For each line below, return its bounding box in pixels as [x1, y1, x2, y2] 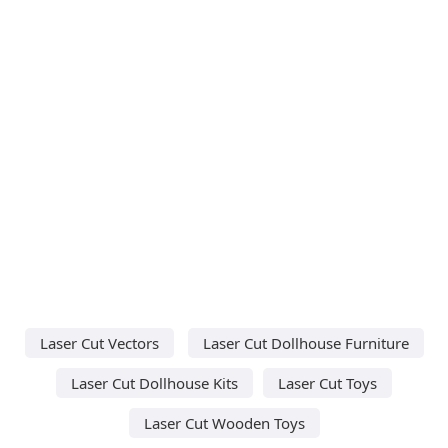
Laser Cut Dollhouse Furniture [202, 332, 409, 353]
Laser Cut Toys [278, 372, 377, 393]
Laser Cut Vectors [39, 332, 159, 353]
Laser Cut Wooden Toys [143, 412, 305, 433]
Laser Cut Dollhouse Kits [71, 372, 238, 393]
